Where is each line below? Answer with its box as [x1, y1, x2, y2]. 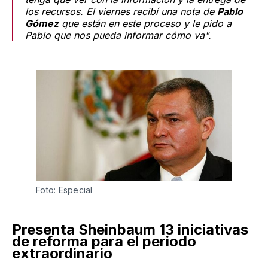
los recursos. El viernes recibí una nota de [25, 5, 217, 18]
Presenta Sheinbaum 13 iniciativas [12, 220, 248, 238]
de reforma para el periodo [12, 232, 196, 250]
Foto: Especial [36, 184, 93, 195]
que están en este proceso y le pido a [59, 17, 232, 30]
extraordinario [12, 244, 112, 262]
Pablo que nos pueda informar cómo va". [25, 29, 211, 42]
